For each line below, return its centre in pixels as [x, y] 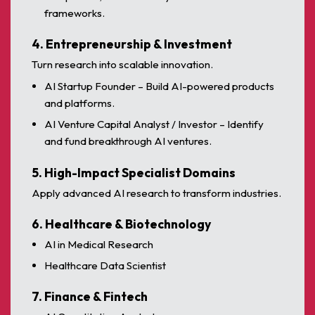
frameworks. [75, 13]
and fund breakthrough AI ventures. [128, 141]
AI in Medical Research [99, 244]
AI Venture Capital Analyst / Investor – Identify [154, 124]
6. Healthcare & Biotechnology [121, 224]
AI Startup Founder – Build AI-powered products [160, 86]
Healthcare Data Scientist [105, 265]
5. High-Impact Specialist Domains [134, 172]
